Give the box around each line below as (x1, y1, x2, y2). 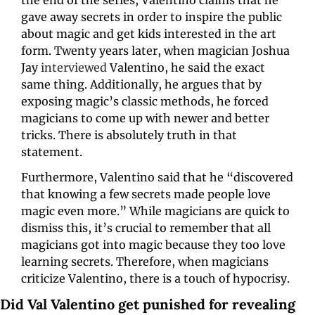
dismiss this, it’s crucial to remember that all (21, 220, 271, 235)
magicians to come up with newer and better (21, 110, 269, 125)
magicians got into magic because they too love (21, 237, 285, 252)
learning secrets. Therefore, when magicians (21, 254, 269, 269)
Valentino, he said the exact (107, 60, 265, 75)
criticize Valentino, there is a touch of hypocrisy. (21, 271, 292, 285)
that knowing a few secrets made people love (21, 186, 271, 201)
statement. (21, 144, 85, 159)
